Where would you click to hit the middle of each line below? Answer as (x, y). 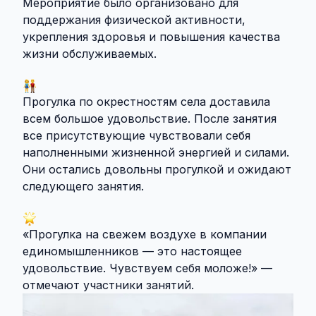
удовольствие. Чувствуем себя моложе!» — (147, 268)
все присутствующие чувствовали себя (136, 135)
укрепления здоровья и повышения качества (151, 37)
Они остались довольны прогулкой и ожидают (157, 169)
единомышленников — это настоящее (132, 251)
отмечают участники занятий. (108, 285)
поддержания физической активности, (134, 20)
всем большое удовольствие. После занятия (150, 119)
